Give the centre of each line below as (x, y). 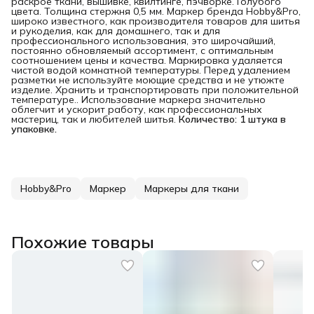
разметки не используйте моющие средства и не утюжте (148, 80)
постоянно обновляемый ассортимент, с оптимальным (142, 50)
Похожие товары (83, 241)
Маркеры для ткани (192, 188)
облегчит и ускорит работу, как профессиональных (137, 109)
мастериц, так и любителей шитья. (95, 119)
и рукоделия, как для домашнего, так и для (116, 30)
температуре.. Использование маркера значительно (138, 99)
